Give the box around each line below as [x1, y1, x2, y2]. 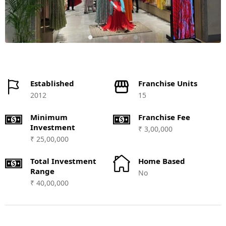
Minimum [30, 112, 68, 122]
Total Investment [30, 156, 96, 166]
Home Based [138, 156, 185, 166]
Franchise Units [138, 78, 197, 88]
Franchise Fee [138, 112, 190, 122]
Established [30, 78, 74, 88]
